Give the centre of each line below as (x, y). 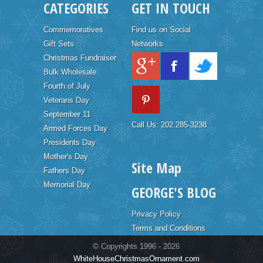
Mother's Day (66, 156)
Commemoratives (73, 29)
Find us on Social (161, 29)
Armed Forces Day (75, 128)
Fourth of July (67, 86)
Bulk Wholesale (70, 72)
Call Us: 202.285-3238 (169, 124)
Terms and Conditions (168, 228)
